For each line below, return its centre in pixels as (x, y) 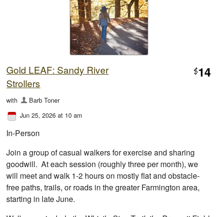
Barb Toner (44, 100)
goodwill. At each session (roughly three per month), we (102, 164)
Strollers (23, 83)
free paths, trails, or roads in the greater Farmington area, (103, 187)
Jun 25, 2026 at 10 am (51, 115)
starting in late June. (42, 199)
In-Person (23, 133)
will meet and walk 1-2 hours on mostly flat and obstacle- (103, 175)
